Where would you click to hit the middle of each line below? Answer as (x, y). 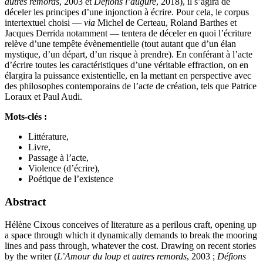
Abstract (25, 201)
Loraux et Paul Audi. (43, 97)
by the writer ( (31, 256)
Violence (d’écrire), (64, 168)
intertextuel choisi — (44, 23)
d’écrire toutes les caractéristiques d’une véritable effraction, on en (127, 65)
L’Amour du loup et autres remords (122, 256)
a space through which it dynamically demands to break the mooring (131, 235)
